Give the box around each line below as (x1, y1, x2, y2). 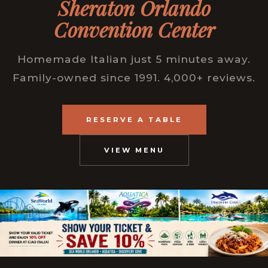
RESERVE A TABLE (86, 115, 182, 124)
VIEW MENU (103, 146, 165, 155)
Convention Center (53, 16, 215, 43)
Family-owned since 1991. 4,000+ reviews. (13, 71, 255, 84)
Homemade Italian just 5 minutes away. (17, 53, 251, 66)
